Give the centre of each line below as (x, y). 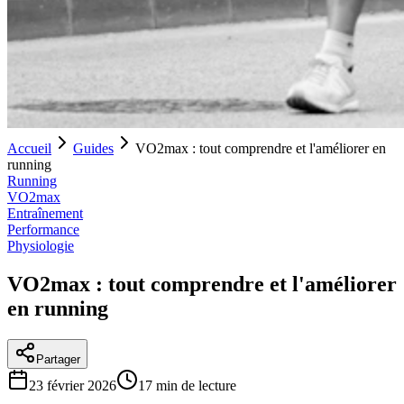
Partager (58, 359)
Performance (43, 230)
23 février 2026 (73, 385)
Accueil (29, 148)
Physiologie (41, 246)
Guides (93, 148)
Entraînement (45, 213)
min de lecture (194, 385)
